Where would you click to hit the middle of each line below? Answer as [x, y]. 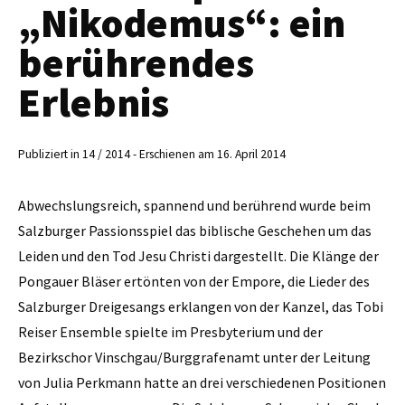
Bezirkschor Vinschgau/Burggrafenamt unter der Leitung [194, 357]
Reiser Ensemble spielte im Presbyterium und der [170, 331]
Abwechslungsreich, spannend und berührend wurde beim [194, 205]
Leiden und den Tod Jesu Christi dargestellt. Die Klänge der [198, 255]
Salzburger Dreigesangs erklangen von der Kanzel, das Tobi [201, 306]
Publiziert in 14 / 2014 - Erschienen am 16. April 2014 [152, 155]
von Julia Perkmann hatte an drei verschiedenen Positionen [202, 382]
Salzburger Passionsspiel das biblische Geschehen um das [195, 230]
